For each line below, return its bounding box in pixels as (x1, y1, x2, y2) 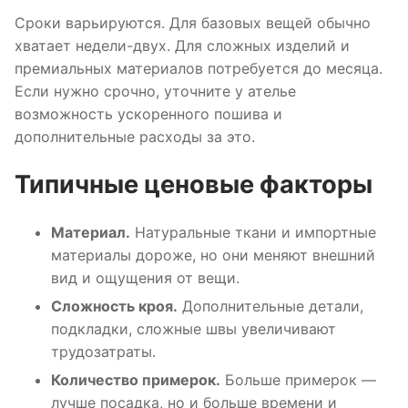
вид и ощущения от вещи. (51, 268, 240, 287)
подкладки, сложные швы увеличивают (51, 319, 336, 338)
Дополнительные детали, (178, 296, 363, 315)
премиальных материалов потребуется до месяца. (15, 59, 382, 78)
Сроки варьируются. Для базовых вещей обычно (15, 14, 371, 33)
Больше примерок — (220, 370, 376, 389)
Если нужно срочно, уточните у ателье (15, 82, 296, 101)
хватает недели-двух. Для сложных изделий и (15, 36, 350, 56)
